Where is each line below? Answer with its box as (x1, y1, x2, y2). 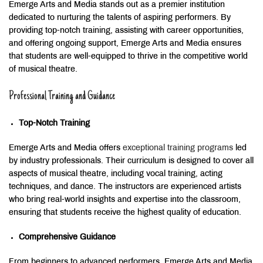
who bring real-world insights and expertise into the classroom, (9, 196, 241, 204)
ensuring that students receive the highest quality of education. (9, 209, 241, 217)
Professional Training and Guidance (9, 90, 115, 104)
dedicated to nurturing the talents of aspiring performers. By (9, 14, 231, 22)
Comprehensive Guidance (19, 234, 116, 242)
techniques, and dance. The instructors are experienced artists (9, 183, 241, 191)
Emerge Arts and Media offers (9, 144, 123, 153)
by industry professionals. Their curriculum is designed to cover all (9, 157, 254, 166)
